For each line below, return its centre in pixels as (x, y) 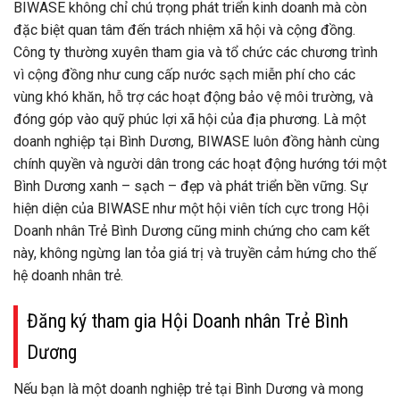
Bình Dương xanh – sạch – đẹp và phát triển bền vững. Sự (191, 187)
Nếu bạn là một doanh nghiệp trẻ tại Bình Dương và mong (188, 389)
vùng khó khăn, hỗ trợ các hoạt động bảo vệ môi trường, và (193, 97)
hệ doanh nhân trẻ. (68, 276)
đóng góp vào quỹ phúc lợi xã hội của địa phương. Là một (190, 120)
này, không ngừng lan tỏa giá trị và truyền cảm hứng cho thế (195, 254)
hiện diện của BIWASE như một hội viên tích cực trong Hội (191, 209)
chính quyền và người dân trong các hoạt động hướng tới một (200, 164)
